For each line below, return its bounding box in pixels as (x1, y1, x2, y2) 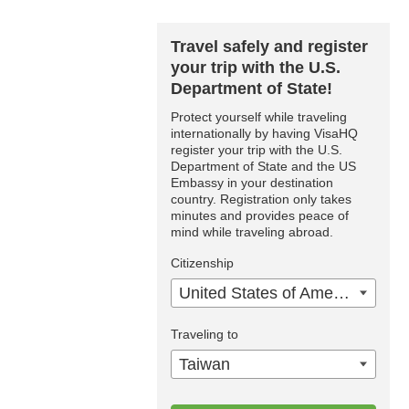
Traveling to (171, 327, 238, 341)
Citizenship (171, 256, 234, 270)
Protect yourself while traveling (171, 110, 347, 124)
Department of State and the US (171, 159, 356, 173)
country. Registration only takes (171, 192, 351, 206)
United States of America (333, 284, 350, 302)
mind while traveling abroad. (171, 225, 333, 239)
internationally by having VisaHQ (171, 126, 358, 141)
